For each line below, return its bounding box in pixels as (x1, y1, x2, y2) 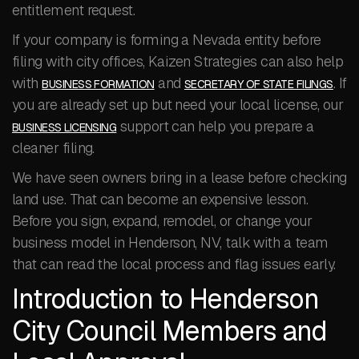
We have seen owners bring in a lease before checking (12, 168, 347, 187)
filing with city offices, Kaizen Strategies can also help (12, 52, 344, 71)
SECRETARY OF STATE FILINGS (184, 77, 333, 91)
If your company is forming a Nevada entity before (12, 30, 321, 49)
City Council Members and (12, 313, 327, 349)
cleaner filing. (12, 139, 95, 157)
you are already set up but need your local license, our (12, 95, 344, 114)
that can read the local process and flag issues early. (12, 255, 336, 273)
